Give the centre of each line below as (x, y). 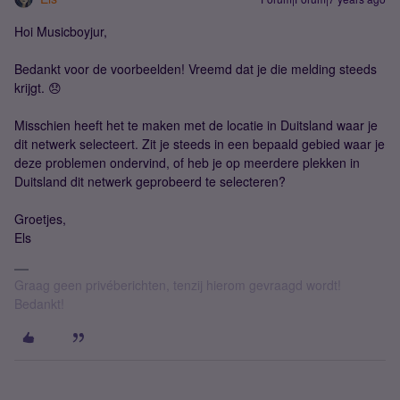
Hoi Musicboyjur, (61, 32)
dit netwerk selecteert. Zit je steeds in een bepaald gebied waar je (200, 144)
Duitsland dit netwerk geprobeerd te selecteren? (150, 182)
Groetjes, (40, 219)
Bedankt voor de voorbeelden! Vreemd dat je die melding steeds (196, 69)
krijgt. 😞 (38, 88)
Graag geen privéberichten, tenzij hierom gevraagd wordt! (178, 285)
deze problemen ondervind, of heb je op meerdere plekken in (187, 163)
